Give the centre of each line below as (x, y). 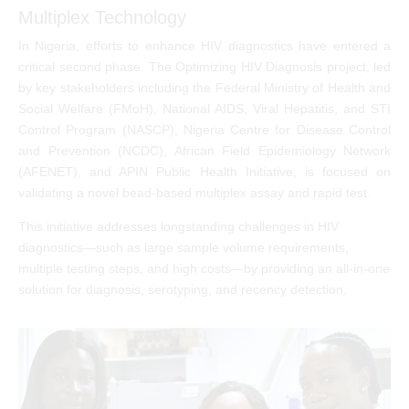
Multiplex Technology (102, 17)
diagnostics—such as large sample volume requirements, (184, 247)
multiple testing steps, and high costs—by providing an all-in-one (204, 268)
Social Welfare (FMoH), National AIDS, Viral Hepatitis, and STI (204, 108)
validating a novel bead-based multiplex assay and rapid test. (194, 192)
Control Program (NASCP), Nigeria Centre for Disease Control (204, 129)
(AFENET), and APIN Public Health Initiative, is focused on (204, 171)
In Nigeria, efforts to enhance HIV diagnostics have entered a (204, 45)
